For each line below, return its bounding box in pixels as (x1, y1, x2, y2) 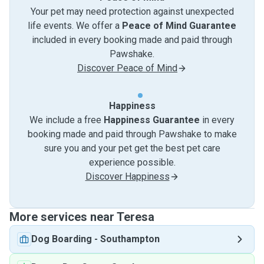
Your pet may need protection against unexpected (30, 6, 234, 17)
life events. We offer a (28, 20, 122, 31)
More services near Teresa (9, 210, 154, 224)
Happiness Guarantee (104, 114, 200, 126)
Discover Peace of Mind (77, 62, 177, 74)
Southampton (100, 233, 160, 245)
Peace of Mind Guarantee (122, 20, 236, 31)
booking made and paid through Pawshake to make (27, 128, 237, 140)
